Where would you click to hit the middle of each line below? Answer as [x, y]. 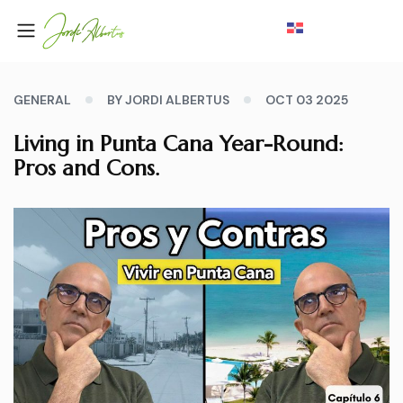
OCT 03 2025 [307, 100]
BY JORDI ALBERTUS [168, 100]
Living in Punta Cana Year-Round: [179, 144]
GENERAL [42, 100]
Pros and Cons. [86, 169]
